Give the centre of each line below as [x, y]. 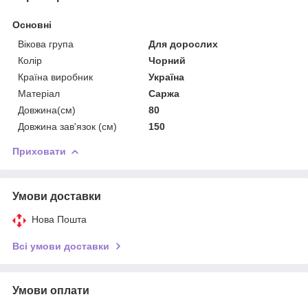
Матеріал [39, 93]
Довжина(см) [47, 110]
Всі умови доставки [61, 246]
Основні [32, 24]
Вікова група [46, 44]
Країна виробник [55, 77]
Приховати [39, 151]
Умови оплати [51, 290]
